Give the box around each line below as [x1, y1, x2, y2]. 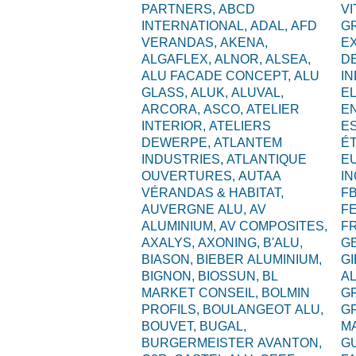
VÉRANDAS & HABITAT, [141, 186, 284, 199]
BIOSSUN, [197, 269, 262, 283]
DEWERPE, [141, 136, 214, 149]
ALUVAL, [230, 86, 284, 99]
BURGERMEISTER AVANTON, [141, 336, 322, 350]
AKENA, [219, 36, 268, 49]
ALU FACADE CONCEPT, [141, 69, 294, 83]
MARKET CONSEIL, [141, 286, 261, 300]
